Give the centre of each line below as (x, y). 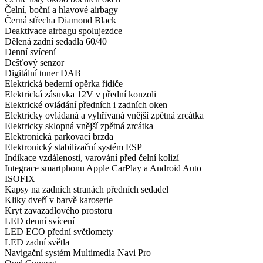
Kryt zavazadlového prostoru (58, 211)
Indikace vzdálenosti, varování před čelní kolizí (92, 158)
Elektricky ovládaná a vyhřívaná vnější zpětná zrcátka (104, 116)
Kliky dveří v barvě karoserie (59, 200)
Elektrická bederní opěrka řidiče (64, 84)
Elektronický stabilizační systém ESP (73, 147)
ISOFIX (20, 179)
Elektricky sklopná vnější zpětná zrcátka (79, 126)
